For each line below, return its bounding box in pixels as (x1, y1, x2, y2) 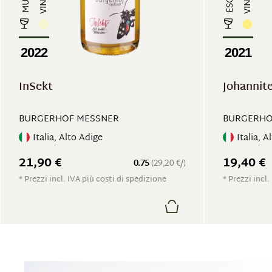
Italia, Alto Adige (33, 129, 103, 146)
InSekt (19, 77, 53, 97)
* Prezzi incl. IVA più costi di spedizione (19, 172, 166, 187)
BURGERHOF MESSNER (19, 111, 119, 127)
